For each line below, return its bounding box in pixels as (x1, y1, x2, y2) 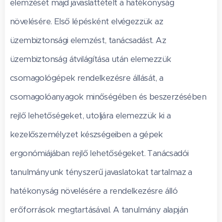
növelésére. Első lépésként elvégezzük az (10, 16, 163, 27)
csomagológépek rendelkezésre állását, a (10, 72, 164, 83)
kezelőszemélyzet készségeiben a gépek (10, 129, 163, 140)
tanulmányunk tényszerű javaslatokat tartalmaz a (10, 166, 192, 177)
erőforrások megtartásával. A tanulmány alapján (10, 204, 188, 215)
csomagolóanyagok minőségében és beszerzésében (10, 91, 206, 102)
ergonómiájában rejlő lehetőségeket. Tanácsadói (10, 148, 189, 159)
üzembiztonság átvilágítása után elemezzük (10, 54, 171, 64)
